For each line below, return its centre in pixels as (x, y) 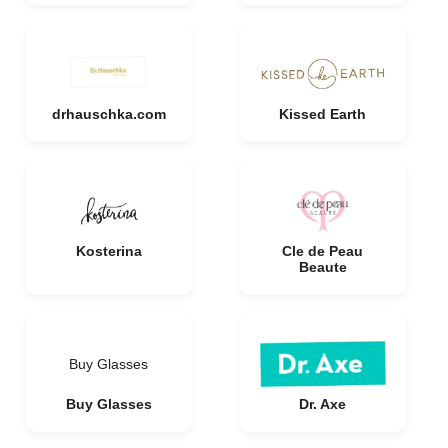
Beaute (322, 267)
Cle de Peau (322, 251)
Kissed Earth (322, 114)
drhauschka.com (108, 114)
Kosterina (108, 251)
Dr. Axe (322, 404)
